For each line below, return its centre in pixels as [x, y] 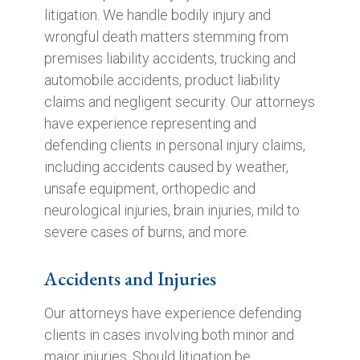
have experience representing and [150, 123]
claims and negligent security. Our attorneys [179, 102]
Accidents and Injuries [130, 278]
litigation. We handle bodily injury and [157, 15]
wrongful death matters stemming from [166, 37]
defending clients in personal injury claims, [174, 145]
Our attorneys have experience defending [172, 313]
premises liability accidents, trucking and [170, 58]
